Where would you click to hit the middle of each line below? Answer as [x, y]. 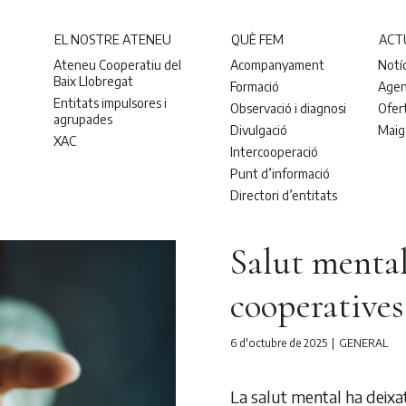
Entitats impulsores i [111, 102]
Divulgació [259, 130]
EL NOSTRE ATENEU [113, 39]
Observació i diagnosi [289, 108]
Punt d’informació [280, 173]
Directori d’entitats [284, 195]
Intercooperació [275, 151]
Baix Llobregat [94, 81]
